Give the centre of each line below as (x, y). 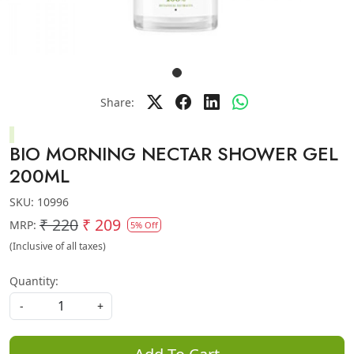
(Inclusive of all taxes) (58, 246)
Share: (117, 102)
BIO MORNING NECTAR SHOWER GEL (174, 154)
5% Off (144, 225)
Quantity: (34, 281)
